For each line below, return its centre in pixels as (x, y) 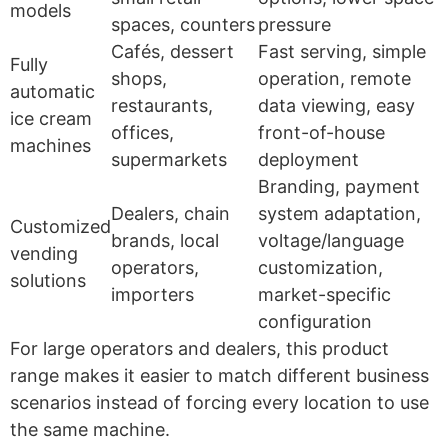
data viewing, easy (336, 105)
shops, (139, 78)
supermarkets (169, 159)
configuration (315, 321)
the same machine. (90, 429)
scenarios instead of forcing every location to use (219, 402)
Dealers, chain (170, 213)
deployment (308, 159)
